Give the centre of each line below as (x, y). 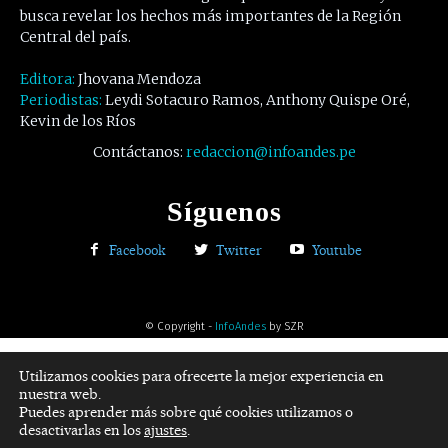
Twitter (238, 249)
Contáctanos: (137, 152)
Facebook (137, 249)
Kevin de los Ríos (78, 121)
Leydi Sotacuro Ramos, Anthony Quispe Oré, (257, 100)
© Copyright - (179, 326)
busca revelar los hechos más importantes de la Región (210, 16)
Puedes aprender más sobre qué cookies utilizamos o (186, 412)
